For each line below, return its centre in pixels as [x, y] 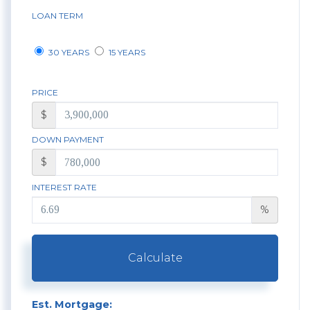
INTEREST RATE [64, 187]
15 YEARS [126, 52]
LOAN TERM [57, 15]
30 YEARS [68, 52]
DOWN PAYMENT [68, 140]
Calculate [155, 258]
